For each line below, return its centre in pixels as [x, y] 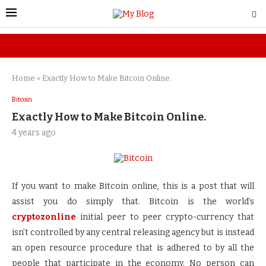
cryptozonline [44, 217]
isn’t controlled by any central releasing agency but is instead [133, 232]
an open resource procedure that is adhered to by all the [133, 248]
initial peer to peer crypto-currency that [165, 217]
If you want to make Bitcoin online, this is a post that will [133, 186]
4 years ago [34, 133]
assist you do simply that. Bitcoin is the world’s [133, 202]
